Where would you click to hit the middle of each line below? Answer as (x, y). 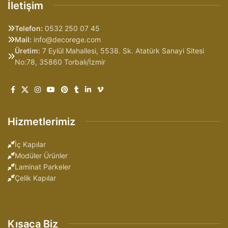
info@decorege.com (66, 39)
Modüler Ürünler (41, 155)
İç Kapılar (30, 144)
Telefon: (29, 28)
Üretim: (27, 50)
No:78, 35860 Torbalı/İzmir (60, 62)
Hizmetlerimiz (41, 121)
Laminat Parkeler (43, 166)
